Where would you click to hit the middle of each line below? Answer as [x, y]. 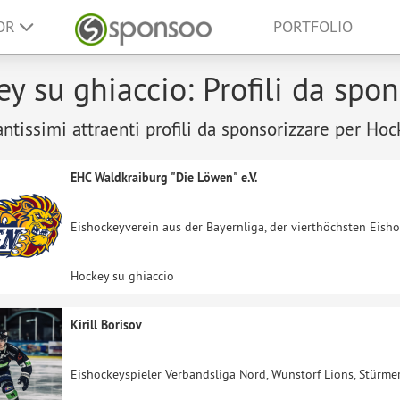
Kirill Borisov [106, 325]
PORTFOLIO [313, 27]
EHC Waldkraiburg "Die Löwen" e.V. [164, 178]
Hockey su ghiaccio [122, 276]
